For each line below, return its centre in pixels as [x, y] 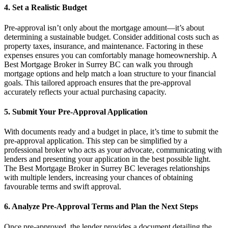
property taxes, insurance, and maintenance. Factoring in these [104, 46]
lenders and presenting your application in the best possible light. [107, 159]
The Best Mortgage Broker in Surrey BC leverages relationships [107, 168]
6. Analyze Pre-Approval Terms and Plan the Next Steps [101, 207]
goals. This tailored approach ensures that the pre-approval [97, 82]
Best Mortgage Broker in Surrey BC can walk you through [98, 64]
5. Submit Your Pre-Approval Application [76, 111]
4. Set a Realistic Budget [46, 8]
